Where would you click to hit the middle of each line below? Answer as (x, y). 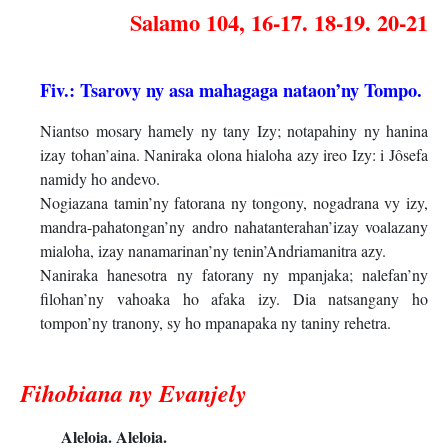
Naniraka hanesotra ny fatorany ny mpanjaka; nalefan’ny (234, 275)
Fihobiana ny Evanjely (133, 393)
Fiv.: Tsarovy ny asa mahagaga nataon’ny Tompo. (231, 90)
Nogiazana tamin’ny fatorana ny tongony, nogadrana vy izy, (234, 203)
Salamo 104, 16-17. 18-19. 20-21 (279, 22)
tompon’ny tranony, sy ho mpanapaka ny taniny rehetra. (216, 323)
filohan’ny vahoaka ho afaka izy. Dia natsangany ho (234, 299)
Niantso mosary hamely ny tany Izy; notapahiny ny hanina (234, 131)
